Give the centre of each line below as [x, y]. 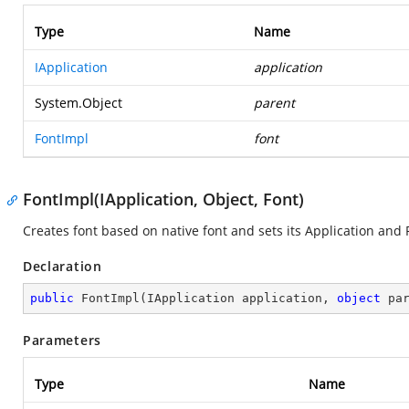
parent [274, 103]
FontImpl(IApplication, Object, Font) [163, 199]
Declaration [63, 266]
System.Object [79, 103]
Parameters [62, 340]
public [52, 298]
